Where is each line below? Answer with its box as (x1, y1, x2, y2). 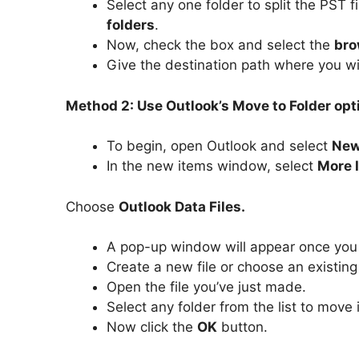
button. (217, 319, 268, 336)
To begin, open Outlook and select (107, 138, 332, 155)
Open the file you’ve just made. (107, 279, 306, 296)
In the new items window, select (107, 158, 317, 175)
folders (107, 17, 155, 34)
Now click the (107, 319, 197, 336)
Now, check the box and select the (107, 37, 334, 54)
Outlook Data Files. (119, 198, 245, 215)
